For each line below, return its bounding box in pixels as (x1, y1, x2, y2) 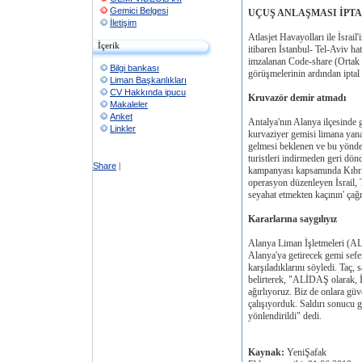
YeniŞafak (284, 347, 326, 358)
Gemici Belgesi (110, 6, 168, 15)
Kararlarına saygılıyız (248, 213, 337, 225)
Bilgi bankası (110, 63, 159, 73)
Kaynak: (248, 347, 284, 358)
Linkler (110, 124, 136, 133)
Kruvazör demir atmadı (248, 92, 346, 103)
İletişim (110, 18, 137, 27)
